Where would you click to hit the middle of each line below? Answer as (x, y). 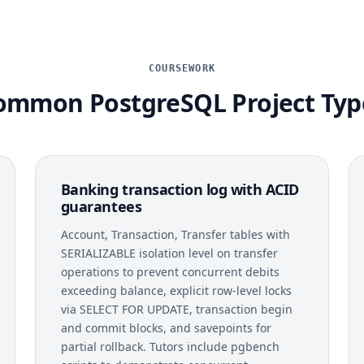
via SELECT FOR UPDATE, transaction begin (176, 309)
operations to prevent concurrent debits (170, 271)
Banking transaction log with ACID (180, 189)
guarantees (101, 206)
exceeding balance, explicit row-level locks (176, 290)
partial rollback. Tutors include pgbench (170, 346)
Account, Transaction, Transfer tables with (175, 234)
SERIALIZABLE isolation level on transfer (169, 253)
